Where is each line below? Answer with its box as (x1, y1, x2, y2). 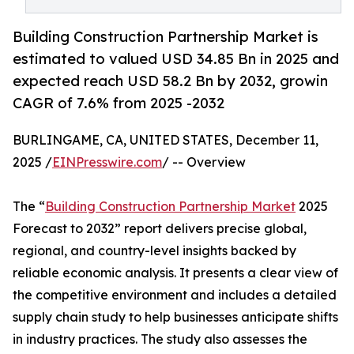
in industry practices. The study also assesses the (13, 331, 307, 348)
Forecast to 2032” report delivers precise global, (13, 220, 307, 237)
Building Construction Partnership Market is (13, 28, 318, 46)
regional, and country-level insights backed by (13, 243, 296, 259)
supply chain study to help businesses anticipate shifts (13, 309, 338, 326)
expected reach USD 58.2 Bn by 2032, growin (13, 72, 328, 90)
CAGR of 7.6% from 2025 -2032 (13, 94, 224, 112)
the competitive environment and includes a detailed (13, 287, 337, 303)
